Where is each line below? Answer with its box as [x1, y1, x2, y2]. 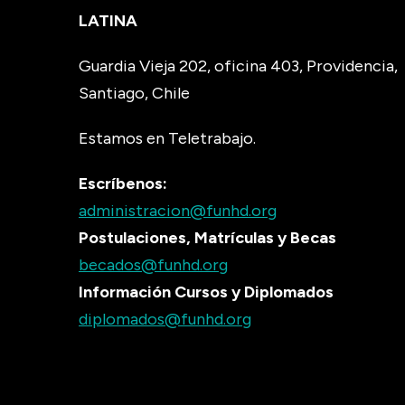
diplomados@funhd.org [79, 308, 251, 329]
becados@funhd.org [79, 254, 228, 275]
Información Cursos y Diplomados [79, 281, 334, 302]
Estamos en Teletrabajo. [79, 127, 256, 148]
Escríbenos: [79, 173, 167, 193]
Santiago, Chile [79, 82, 190, 103]
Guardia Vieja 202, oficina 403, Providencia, [79, 55, 398, 76]
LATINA [79, 10, 137, 31]
